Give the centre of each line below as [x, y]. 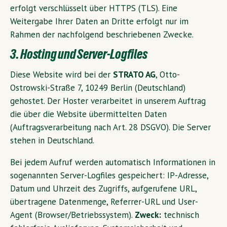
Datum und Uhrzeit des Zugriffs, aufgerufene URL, [103, 189]
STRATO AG [134, 75]
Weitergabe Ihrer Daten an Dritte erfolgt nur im [99, 21]
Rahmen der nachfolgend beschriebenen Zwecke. [102, 34]
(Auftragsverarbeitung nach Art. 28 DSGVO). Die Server [110, 127]
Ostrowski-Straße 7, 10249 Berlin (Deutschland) [98, 88]
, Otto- [168, 75]
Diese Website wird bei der [62, 75]
